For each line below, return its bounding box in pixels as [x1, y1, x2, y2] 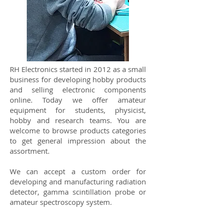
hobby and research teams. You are [10, 115, 146, 125]
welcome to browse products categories [10, 126, 146, 135]
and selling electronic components [10, 85, 146, 94]
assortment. [10, 146, 50, 156]
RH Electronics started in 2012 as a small [10, 64, 146, 74]
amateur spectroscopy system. [10, 197, 112, 207]
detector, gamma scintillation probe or [10, 187, 146, 197]
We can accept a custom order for [10, 166, 146, 176]
